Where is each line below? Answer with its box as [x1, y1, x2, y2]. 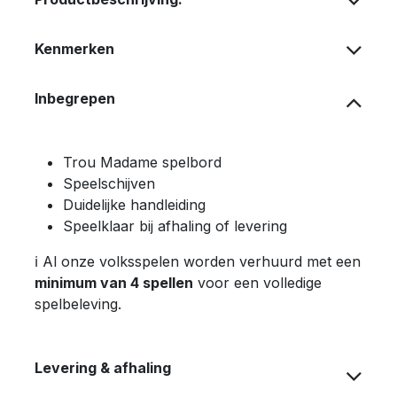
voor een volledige [193, 273, 322, 292]
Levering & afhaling [35, 358, 171, 377]
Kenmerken [35, 39, 114, 58]
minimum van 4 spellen [35, 273, 193, 292]
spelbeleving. [35, 294, 121, 313]
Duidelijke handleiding [63, 195, 206, 214]
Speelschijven [63, 174, 155, 192]
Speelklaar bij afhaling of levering [63, 216, 287, 235]
